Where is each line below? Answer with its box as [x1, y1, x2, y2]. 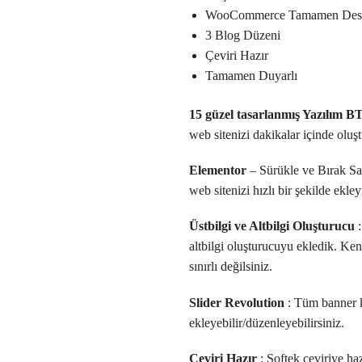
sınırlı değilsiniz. [188, 259, 272, 274]
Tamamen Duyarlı [204, 68, 297, 82]
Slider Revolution [188, 295, 284, 309]
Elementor [188, 163, 246, 178]
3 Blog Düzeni [204, 27, 280, 42]
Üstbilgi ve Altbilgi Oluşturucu [188, 219, 355, 234]
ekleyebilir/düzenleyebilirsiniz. [188, 315, 344, 330]
